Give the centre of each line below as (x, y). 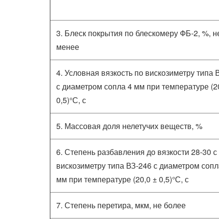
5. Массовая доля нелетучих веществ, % (129, 126)
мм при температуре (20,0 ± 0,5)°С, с (122, 179)
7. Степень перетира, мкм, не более (121, 205)
